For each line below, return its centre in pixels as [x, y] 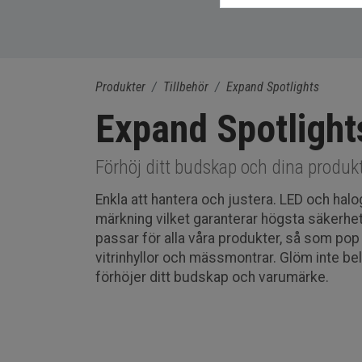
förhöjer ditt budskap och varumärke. [213, 277]
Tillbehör [185, 87]
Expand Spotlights [272, 87]
